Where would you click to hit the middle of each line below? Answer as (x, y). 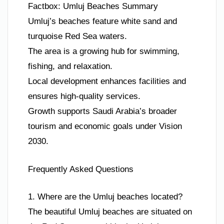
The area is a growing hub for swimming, (104, 51)
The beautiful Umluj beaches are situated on (110, 212)
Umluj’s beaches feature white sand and (102, 21)
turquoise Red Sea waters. (77, 36)
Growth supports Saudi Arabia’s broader (102, 111)
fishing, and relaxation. (70, 66)
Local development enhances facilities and (107, 81)
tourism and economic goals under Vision (105, 126)
